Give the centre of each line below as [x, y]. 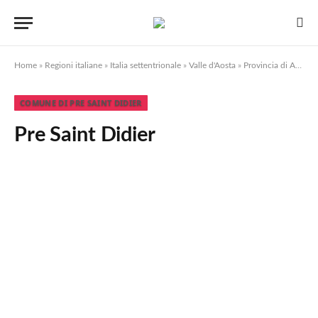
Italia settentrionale [146, 65]
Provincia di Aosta [269, 65]
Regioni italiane [73, 65]
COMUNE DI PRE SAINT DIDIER [81, 103]
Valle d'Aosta [212, 65]
